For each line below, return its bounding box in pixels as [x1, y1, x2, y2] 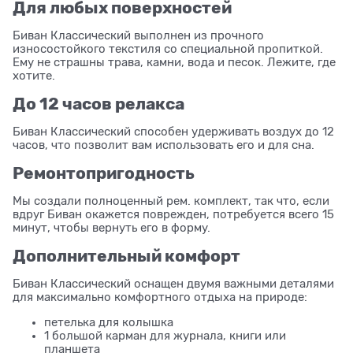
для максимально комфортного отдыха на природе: [13, 290, 307, 303]
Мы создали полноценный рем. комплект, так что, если [13, 194, 329, 207]
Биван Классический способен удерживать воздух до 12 [13, 124, 334, 138]
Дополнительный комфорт [13, 246, 240, 266]
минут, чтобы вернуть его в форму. [13, 221, 210, 234]
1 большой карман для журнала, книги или [44, 329, 286, 342]
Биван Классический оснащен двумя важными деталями [13, 277, 334, 290]
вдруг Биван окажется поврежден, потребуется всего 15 [13, 207, 334, 221]
